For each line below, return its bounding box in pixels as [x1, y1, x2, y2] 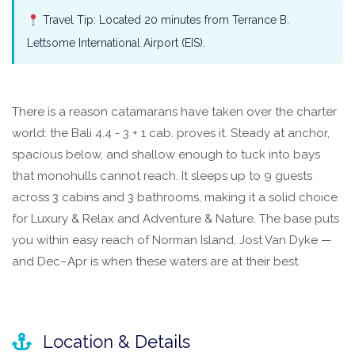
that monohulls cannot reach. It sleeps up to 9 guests [12, 169, 312, 184]
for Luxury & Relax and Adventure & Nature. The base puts [12, 212, 339, 227]
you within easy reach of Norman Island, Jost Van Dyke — [12, 233, 332, 248]
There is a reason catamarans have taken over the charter [12, 105, 337, 120]
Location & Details [38, 331, 190, 353]
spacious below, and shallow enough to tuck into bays [12, 147, 320, 162]
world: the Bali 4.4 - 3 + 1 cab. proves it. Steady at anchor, [12, 126, 330, 141]
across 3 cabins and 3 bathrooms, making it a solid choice [12, 190, 338, 205]
